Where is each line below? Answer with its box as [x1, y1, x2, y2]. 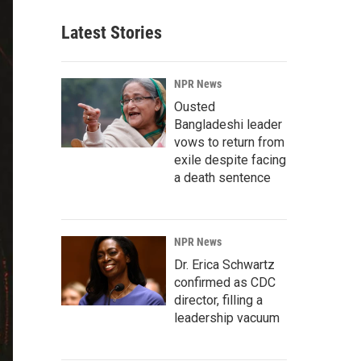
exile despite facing [174, 152, 286, 168]
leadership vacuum [174, 310, 280, 326]
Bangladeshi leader [174, 117, 282, 132]
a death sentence [174, 170, 271, 185]
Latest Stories [61, 23, 162, 43]
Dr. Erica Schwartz [174, 257, 275, 272]
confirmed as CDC [174, 275, 276, 290]
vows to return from [174, 135, 284, 150]
